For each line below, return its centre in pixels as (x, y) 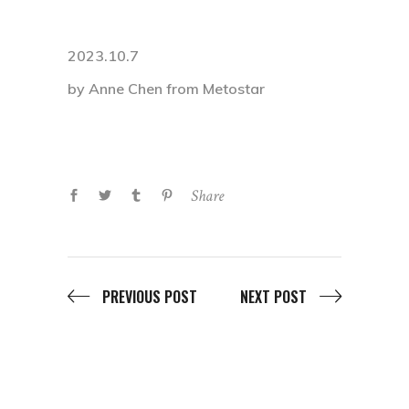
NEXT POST (273, 297)
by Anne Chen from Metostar (166, 88)
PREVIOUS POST (150, 297)
